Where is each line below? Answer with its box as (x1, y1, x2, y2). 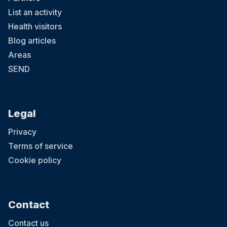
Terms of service (8, 141, 73, 152)
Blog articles (8, 35, 56, 46)
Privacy (8, 127, 36, 137)
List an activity (8, 7, 62, 18)
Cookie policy (8, 155, 61, 166)
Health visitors (8, 21, 62, 32)
